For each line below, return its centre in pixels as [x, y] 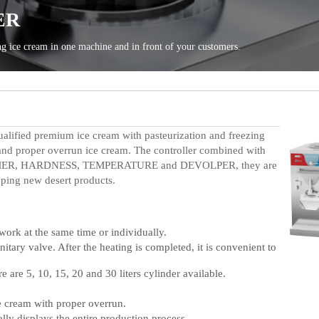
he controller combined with [203, 150]
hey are [261, 165]
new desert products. [68, 180]
